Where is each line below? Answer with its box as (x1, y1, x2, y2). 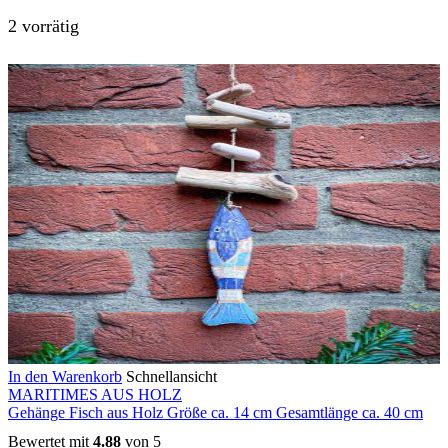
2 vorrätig (8, 16, 79, 37)
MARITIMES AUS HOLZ (8, 386, 182, 404)
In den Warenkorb (8, 368, 122, 386)
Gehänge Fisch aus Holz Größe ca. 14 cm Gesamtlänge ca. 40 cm (8, 404, 423, 422)
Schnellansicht (126, 368, 217, 386)
